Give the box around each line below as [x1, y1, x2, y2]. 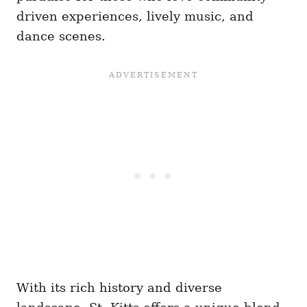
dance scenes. [16, 29, 106, 44]
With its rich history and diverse [16, 280, 222, 295]
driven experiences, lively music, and [16, 9, 254, 24]
